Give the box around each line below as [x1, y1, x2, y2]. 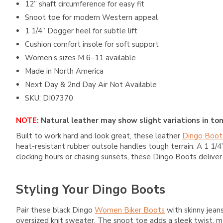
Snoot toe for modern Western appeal [25, 12, 158, 23]
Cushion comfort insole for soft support [25, 39, 159, 50]
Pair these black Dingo [16, 205, 95, 216]
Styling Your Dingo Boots [16, 181, 165, 198]
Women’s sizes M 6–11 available [25, 53, 136, 63]
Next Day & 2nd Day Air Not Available [25, 80, 157, 90]
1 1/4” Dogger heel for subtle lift [25, 26, 138, 36]
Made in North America [25, 66, 104, 77]
